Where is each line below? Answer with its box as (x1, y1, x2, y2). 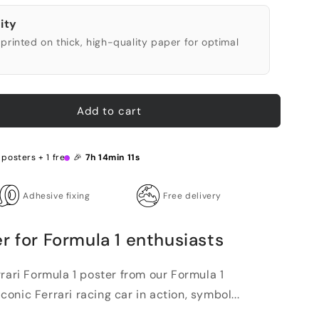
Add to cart (77, 103, 142, 118)
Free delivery (163, 189, 221, 202)
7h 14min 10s (84, 152, 141, 163)
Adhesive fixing (23, 189, 90, 202)
